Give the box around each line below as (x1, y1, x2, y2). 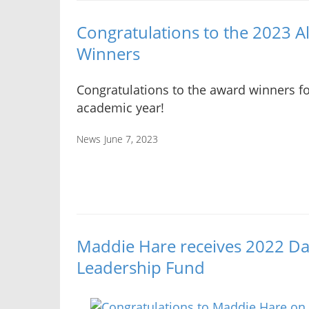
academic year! (77, 99, 164, 116)
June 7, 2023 (104, 132, 158, 146)
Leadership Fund (77, 256, 205, 279)
